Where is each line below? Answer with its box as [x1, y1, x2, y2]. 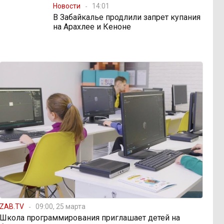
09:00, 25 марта [35, 202, 86, 210]
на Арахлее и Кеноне [53, 21, 131, 31]
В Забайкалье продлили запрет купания [53, 12, 200, 22]
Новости [53, 1, 80, 10]
